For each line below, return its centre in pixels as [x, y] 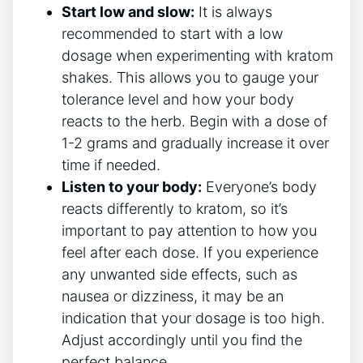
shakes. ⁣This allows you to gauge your [190, 78]
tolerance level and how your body [178, 100]
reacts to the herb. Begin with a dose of [194, 122]
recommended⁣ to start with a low [172, 34]
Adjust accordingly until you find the [182, 340]
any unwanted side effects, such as [179, 275]
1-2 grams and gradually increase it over [195, 143]
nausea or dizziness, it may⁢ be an [173, 297]
